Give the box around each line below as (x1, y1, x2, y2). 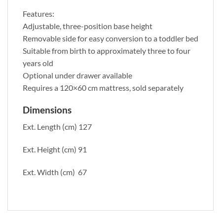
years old (23, 58, 53, 68)
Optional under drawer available (23, 70, 132, 80)
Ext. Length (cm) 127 (23, 122, 92, 132)
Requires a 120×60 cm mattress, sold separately (23, 82, 184, 92)
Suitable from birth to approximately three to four (23, 45, 190, 55)
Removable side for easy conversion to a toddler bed (23, 33, 198, 43)
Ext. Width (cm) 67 (23, 167, 87, 177)
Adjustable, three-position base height (23, 21, 152, 31)
